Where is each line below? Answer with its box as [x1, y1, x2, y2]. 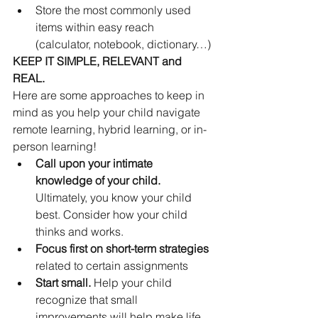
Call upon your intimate [35, 156, 155, 170]
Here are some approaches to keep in [13, 88, 207, 102]
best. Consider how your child [35, 207, 190, 221]
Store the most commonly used [35, 3, 194, 17]
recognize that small [35, 292, 141, 307]
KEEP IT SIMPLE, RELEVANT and [13, 54, 185, 68]
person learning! [13, 139, 97, 153]
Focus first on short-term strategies [35, 241, 212, 256]
